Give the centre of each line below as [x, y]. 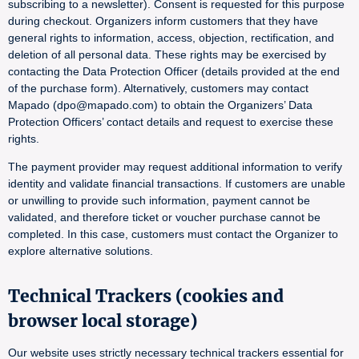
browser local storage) [103, 321]
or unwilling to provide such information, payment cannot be [159, 200]
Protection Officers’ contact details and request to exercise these [171, 122]
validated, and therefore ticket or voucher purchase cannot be [164, 217]
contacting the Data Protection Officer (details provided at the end [174, 71]
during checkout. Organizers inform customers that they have [163, 21]
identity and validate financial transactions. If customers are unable [177, 184]
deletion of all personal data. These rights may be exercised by [167, 54]
